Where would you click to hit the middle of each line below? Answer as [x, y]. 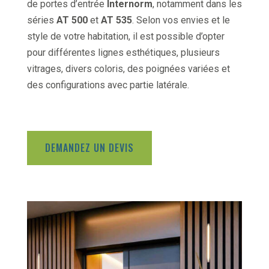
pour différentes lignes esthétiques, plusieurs [123, 52]
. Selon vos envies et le [181, 20]
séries [41, 20]
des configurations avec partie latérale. [108, 85]
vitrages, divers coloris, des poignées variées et [128, 68]
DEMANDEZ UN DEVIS [89, 147]
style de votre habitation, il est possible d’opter [125, 36]
